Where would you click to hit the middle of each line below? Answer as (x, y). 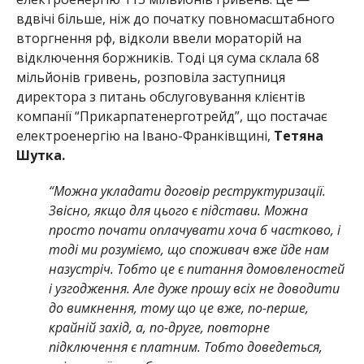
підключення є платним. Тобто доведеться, (185, 347)
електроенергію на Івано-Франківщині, (145, 136)
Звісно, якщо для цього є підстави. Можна (178, 211)
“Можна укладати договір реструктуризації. (187, 191)
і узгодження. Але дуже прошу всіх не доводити (194, 289)
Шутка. (40, 156)
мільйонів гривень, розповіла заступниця (150, 78)
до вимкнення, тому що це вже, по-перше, (178, 308)
